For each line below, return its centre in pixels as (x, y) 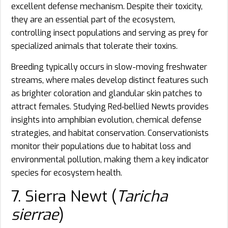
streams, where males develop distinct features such (110, 80)
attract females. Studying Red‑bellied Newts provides (110, 106)
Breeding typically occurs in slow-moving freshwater (109, 67)
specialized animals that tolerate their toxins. (94, 46)
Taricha (142, 196)
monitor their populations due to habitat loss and (101, 146)
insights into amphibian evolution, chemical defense (106, 120)
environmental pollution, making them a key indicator (110, 159)
